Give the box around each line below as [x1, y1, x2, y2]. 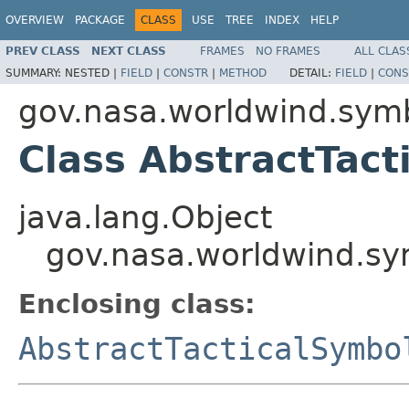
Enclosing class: [18, 288, 256, 320]
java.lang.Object [18, 198, 272, 236]
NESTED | [65, 66, 121, 79]
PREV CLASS [5, 44, 80, 58]
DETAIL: [289, 66, 335, 79]
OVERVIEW [5, 14, 64, 26]
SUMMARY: [5, 66, 65, 79]
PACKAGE [75, 14, 125, 26]
